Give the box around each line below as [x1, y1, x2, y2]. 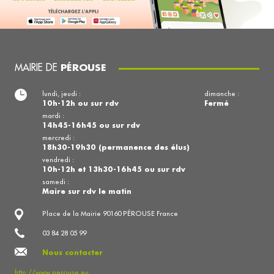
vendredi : [42, 155, 74, 164]
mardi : [42, 111, 64, 120]
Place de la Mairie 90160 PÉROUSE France [42, 209, 178, 218]
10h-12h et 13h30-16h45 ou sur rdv [42, 164, 185, 174]
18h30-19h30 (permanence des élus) [42, 142, 190, 152]
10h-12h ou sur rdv [42, 98, 119, 108]
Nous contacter [42, 247, 103, 257]
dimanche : [204, 89, 239, 98]
